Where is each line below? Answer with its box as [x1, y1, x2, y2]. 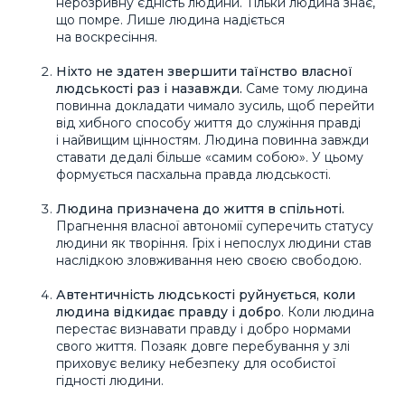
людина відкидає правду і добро [56, 304, 281, 321]
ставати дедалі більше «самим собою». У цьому [56, 149, 363, 166]
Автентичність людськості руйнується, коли [56, 287, 355, 304]
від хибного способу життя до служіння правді [56, 115, 361, 132]
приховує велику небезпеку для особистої [56, 355, 335, 372]
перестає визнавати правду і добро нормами [56, 321, 351, 338]
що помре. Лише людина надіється [56, 12, 285, 29]
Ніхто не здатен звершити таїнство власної [56, 63, 353, 80]
